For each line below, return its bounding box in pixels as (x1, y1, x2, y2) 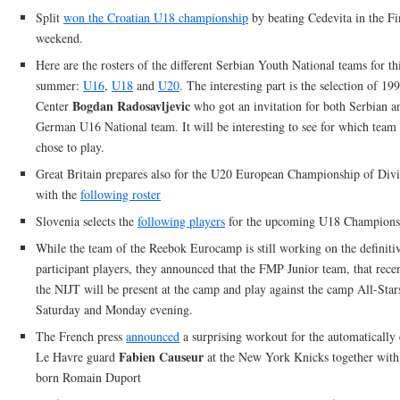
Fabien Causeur (119, 347, 204, 366)
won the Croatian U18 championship (63, 9, 248, 26)
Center (36, 97, 72, 114)
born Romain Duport (36, 369, 141, 386)
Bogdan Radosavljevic (72, 96, 190, 115)
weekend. (36, 29, 83, 46)
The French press (36, 328, 126, 345)
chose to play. (36, 138, 104, 155)
